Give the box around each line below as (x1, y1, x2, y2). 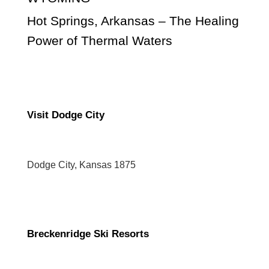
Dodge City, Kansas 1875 (27, 159, 136, 170)
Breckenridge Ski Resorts (27, 228, 149, 240)
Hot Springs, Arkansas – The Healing (27, 13, 239, 28)
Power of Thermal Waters (27, 33, 172, 47)
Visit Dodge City (27, 109, 104, 121)
